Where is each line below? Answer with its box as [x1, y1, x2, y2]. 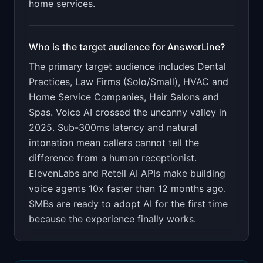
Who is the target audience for [29, 41, 167, 53]
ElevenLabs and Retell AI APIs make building [29, 167, 225, 179]
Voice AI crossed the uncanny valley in [56, 106, 227, 118]
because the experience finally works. [29, 213, 196, 225]
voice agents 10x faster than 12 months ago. [29, 183, 226, 194]
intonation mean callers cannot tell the [29, 137, 199, 149]
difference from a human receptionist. [29, 152, 197, 164]
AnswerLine [167, 41, 220, 53]
